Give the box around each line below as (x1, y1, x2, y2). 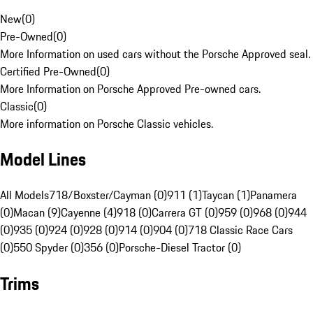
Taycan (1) (202, 187, 250, 204)
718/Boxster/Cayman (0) (49, 187, 167, 204)
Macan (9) (13, 204, 61, 221)
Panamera (250, 187, 297, 204)
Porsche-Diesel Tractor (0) (119, 239, 241, 256)
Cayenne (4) (61, 204, 117, 221)
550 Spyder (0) (13, 239, 84, 256)
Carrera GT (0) (152, 204, 218, 221)
